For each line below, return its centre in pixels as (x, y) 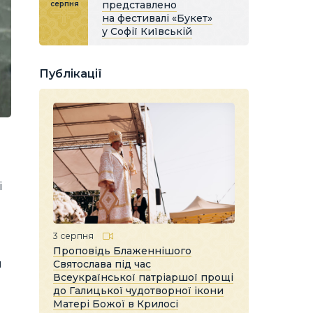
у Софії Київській (147, 31)
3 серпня (73, 235)
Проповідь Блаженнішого (122, 250)
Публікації (71, 74)
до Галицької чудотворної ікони (138, 290)
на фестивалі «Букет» (157, 18)
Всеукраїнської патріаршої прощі (143, 277)
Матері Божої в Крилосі (116, 304)
